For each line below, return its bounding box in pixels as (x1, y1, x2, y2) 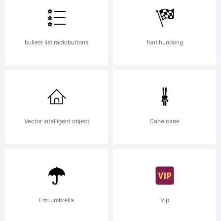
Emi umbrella (39, 196, 74, 204)
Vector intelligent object (24, 117, 89, 125)
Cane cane (149, 117, 180, 125)
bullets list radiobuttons (25, 38, 88, 46)
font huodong (146, 38, 183, 46)
